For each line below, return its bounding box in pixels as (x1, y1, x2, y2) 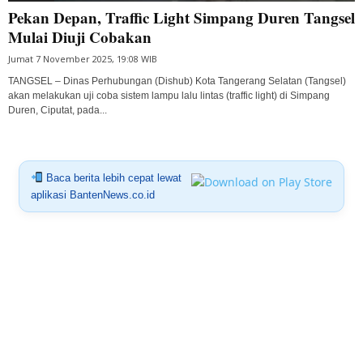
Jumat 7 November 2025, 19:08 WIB (8, 52, 157, 65)
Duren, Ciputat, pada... (8, 104, 107, 116)
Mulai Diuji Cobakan (8, 25, 152, 48)
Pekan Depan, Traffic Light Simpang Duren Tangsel (8, 6, 355, 28)
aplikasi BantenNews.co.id (30, 188, 155, 201)
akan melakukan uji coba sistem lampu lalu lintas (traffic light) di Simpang (8, 89, 330, 101)
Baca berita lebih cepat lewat (42, 171, 181, 184)
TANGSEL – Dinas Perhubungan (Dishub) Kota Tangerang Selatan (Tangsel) (8, 75, 346, 87)
